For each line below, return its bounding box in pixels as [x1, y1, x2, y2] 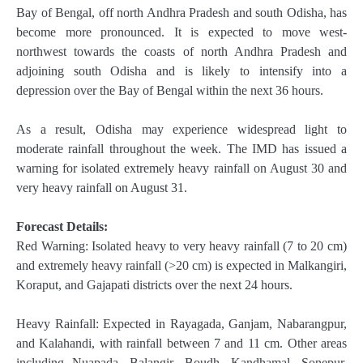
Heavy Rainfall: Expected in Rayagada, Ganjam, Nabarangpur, [16, 317, 347, 331]
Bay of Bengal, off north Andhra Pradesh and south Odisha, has [16, 5, 347, 19]
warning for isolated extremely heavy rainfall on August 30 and [16, 161, 347, 175]
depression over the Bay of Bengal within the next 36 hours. [16, 83, 323, 97]
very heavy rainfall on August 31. [16, 181, 187, 194]
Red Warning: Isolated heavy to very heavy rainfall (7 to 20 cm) [16, 239, 347, 254]
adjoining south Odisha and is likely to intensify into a [16, 63, 347, 78]
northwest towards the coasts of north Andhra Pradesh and [16, 44, 347, 58]
